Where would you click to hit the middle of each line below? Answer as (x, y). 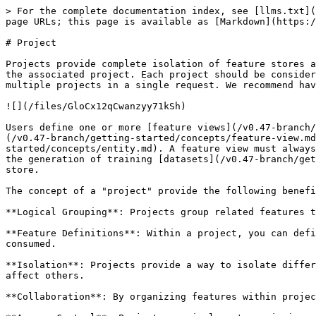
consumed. (31, 244)
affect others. (45, 275)
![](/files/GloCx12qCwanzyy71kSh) (96, 106)
